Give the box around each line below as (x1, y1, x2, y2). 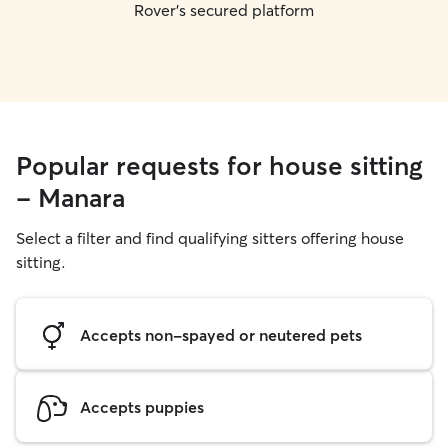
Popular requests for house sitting (16, 150, 423, 182)
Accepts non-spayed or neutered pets (80, 324, 362, 345)
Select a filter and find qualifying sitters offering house (16, 228, 404, 248)
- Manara (16, 182, 125, 214)
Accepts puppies (80, 396, 204, 417)
